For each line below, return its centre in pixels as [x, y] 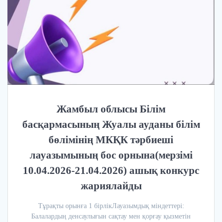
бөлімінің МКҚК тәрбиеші [111, 140]
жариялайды [111, 186]
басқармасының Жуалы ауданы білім [111, 125]
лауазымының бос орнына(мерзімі [111, 155]
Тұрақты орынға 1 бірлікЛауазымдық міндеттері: [111, 206]
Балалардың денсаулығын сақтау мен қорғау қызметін [111, 217]
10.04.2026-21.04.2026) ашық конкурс [111, 171]
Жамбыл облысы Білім [111, 109]
